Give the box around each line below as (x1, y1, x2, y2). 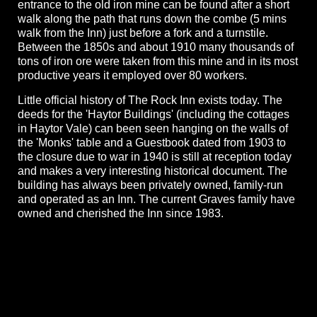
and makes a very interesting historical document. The (18, 164, 287, 177)
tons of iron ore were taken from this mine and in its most (18, 54, 298, 67)
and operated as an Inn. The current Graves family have (18, 192, 295, 205)
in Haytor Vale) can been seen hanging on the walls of (18, 122, 288, 134)
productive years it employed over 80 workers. (18, 69, 247, 81)
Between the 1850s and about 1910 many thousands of (18, 40, 294, 53)
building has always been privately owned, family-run (18, 178, 283, 191)
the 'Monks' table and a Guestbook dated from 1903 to (18, 136, 286, 149)
